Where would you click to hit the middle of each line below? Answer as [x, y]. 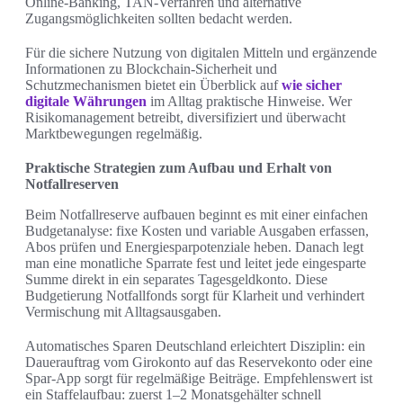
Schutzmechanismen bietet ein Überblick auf [153, 85]
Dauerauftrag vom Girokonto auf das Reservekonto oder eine [199, 363]
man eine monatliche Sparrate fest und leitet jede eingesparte [196, 264]
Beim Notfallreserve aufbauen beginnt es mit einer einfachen [197, 215]
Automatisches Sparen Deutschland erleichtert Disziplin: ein [195, 346]
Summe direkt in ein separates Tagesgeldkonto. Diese [176, 280]
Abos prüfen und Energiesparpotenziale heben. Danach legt [194, 247]
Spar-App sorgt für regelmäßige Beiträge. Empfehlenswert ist [199, 379]
